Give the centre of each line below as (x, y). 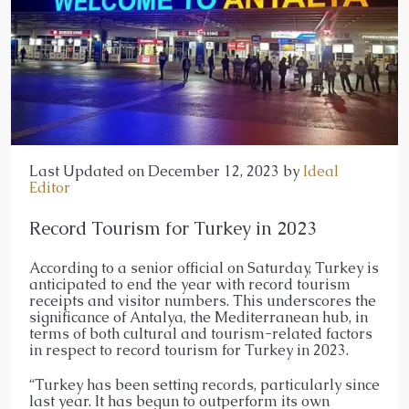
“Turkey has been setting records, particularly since (204, 384)
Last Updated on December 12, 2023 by (166, 171)
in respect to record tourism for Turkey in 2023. (189, 350)
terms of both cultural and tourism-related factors (201, 333)
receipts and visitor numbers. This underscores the (203, 300)
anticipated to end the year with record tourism (190, 284)
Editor (50, 187)
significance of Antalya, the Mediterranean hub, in (199, 317)
